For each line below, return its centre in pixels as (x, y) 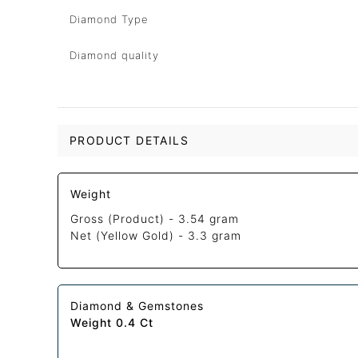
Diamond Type (109, 19)
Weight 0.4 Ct (112, 323)
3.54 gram (209, 219)
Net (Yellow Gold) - (129, 236)
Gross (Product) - (125, 219)
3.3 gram (215, 236)
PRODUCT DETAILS (129, 140)
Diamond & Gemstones (137, 306)
